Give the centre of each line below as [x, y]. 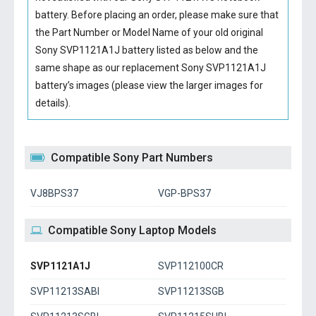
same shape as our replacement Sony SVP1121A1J [150, 68]
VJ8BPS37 [54, 193]
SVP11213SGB [191, 291]
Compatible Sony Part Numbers [132, 158]
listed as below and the [206, 50]
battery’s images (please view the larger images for [149, 85]
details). [53, 103]
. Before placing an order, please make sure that [172, 15]
